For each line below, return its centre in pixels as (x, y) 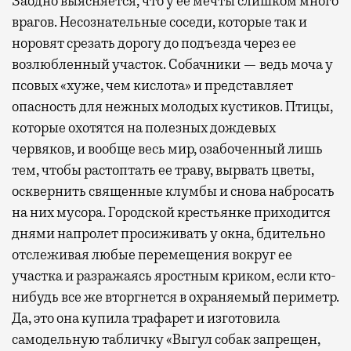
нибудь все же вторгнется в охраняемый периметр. (175, 297)
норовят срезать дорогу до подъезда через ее (154, 43)
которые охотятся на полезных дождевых (144, 128)
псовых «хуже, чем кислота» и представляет (152, 86)
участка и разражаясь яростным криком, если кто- (174, 276)
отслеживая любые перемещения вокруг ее (152, 255)
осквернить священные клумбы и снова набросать (173, 192)
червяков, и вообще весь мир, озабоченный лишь (167, 149)
